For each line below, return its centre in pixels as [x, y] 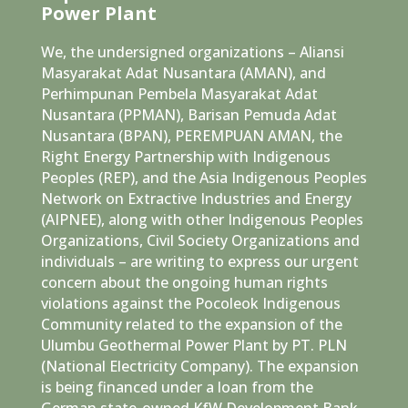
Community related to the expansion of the [191, 324]
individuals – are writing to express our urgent [199, 261]
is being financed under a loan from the [177, 387]
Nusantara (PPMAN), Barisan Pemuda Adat [189, 114]
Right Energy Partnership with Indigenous [185, 156]
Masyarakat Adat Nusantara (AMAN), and [183, 72]
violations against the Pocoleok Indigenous [190, 303]
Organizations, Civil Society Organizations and [200, 240]
